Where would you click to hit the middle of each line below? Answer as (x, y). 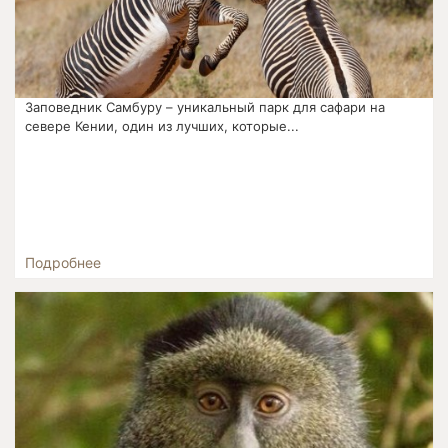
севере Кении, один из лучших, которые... (162, 125)
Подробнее (63, 262)
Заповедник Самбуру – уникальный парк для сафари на (205, 106)
